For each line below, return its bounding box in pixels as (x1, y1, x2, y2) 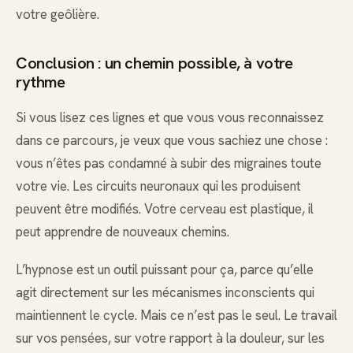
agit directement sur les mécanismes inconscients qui (16, 284, 314, 302)
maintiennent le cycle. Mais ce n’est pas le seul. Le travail (16, 307, 337, 325)
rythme (16, 71, 65, 92)
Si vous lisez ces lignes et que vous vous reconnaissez (16, 109, 324, 127)
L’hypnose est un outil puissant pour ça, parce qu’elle (16, 261, 314, 279)
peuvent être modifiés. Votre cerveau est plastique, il (16, 200, 314, 218)
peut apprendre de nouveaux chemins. (16, 223, 229, 241)
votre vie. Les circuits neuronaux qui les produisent (16, 177, 301, 195)
